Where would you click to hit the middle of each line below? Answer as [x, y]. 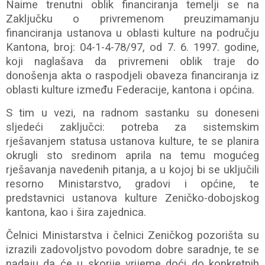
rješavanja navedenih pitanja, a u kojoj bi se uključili [132, 170]
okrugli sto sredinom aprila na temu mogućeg [132, 156]
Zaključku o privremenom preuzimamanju [132, 19]
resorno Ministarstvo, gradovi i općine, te [132, 184]
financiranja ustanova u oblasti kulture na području [132, 33]
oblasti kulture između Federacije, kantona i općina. [130, 90]
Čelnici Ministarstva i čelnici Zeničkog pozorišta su [132, 235]
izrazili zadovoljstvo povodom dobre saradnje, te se [132, 250]
